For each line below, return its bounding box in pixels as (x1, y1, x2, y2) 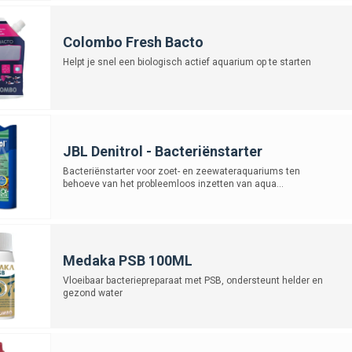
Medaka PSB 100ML (62, 251, 192, 269)
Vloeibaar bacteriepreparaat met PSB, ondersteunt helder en (62, 274, 323, 286)
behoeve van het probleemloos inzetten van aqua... (62, 178, 284, 189)
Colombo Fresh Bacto (62, 33, 203, 50)
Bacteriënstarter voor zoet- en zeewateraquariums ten (62, 165, 300, 177)
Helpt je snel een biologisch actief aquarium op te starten (62, 56, 311, 68)
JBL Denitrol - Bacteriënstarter (62, 142, 262, 159)
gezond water (62, 287, 123, 299)
